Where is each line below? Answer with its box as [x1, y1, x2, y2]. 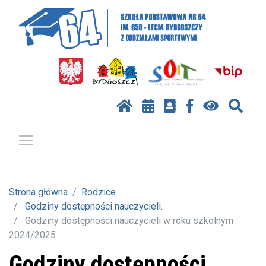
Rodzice [81, 186, 116, 198]
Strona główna [9, 186, 68, 198]
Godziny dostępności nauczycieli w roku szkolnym [23, 215, 233, 227]
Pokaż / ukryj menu [34, 132, 113, 144]
